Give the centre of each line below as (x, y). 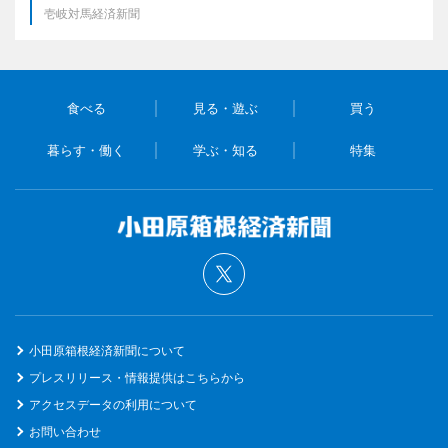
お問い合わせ (65, 431)
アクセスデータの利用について (113, 404)
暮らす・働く (86, 149)
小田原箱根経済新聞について (107, 350)
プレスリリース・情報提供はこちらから (137, 377)
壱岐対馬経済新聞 (92, 13)
